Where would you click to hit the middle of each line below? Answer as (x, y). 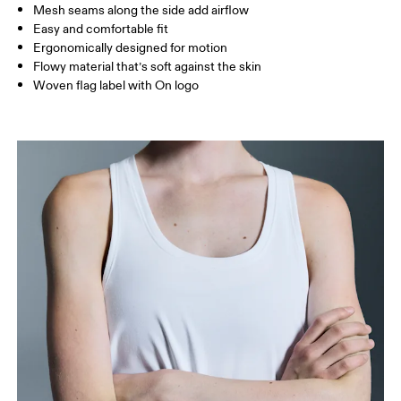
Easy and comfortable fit (101, 30)
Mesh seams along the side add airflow (141, 11)
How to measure (71, 48)
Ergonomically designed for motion (131, 48)
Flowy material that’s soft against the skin (148, 67)
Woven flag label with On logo (116, 86)
